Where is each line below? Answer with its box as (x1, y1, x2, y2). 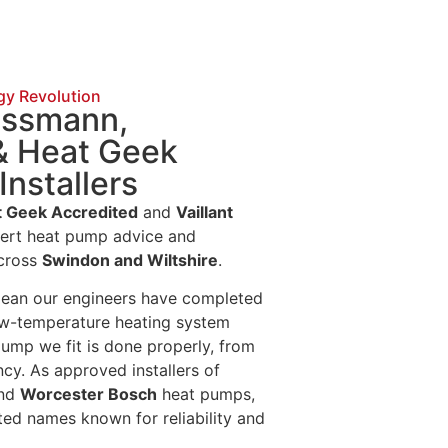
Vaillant (176, 202, 233, 222)
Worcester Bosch (20, 384, 157, 405)
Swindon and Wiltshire (42, 250, 218, 270)
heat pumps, (157, 384, 255, 405)
